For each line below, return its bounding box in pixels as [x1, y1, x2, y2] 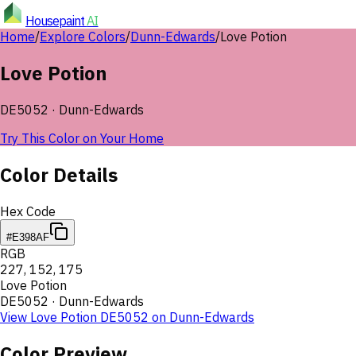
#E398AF [6, 230, 49, 243]
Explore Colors [40, 29, 126, 44]
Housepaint [25, 13, 87, 29]
